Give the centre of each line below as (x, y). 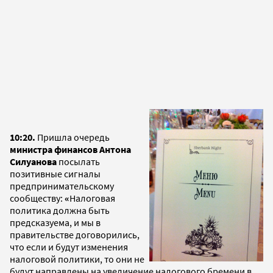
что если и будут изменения (69, 246)
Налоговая (92, 198)
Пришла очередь (73, 137)
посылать (78, 161)
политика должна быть (60, 210)
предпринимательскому (62, 186)
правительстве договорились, (75, 234)
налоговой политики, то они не (77, 259)
